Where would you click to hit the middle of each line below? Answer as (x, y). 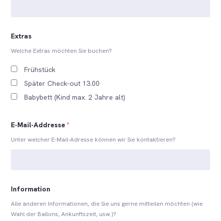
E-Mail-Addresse (38, 125)
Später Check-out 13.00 (62, 83)
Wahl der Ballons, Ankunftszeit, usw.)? (64, 214)
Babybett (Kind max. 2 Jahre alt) (75, 97)
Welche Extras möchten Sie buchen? (62, 51)
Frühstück (40, 69)
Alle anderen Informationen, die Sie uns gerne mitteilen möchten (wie (107, 204)
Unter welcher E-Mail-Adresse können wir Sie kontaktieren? (93, 139)
